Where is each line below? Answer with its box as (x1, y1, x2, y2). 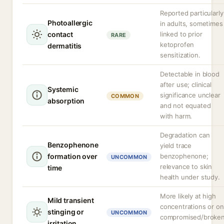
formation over (47, 152, 97, 160)
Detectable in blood (160, 70, 219, 78)
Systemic (47, 85, 78, 93)
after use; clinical (160, 80, 211, 88)
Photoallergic (47, 18, 92, 27)
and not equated (160, 101, 211, 109)
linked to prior (160, 30, 202, 38)
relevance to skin (160, 162, 212, 170)
